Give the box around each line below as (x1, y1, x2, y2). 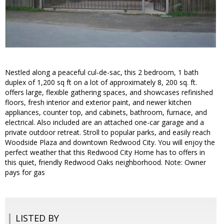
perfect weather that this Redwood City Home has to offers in (5, 147, 205, 157)
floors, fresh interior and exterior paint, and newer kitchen (5, 97, 191, 107)
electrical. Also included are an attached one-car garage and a (5, 117, 204, 127)
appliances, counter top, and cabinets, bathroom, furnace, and (5, 107, 207, 117)
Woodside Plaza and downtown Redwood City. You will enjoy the (5, 137, 215, 147)
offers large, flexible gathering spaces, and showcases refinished (5, 87, 213, 97)
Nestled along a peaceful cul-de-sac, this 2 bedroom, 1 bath (5, 67, 198, 77)
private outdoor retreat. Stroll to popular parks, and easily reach (5, 127, 210, 137)
